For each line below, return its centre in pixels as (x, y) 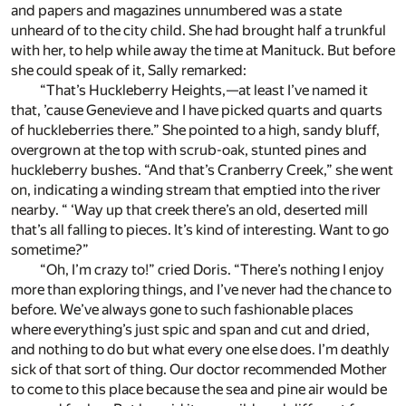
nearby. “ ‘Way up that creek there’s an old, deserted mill (189, 210)
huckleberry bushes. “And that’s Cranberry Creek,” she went (202, 170)
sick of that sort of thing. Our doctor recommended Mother (199, 370)
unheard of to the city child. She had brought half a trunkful (198, 31)
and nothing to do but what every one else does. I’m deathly (200, 350)
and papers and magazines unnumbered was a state (176, 11)
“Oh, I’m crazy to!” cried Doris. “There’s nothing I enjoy (212, 270)
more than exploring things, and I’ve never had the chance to (201, 290)
